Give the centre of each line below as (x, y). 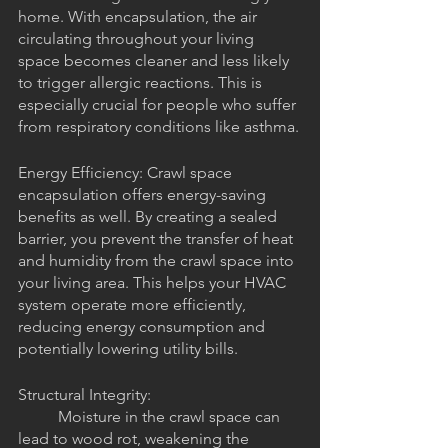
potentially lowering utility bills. (128, 349)
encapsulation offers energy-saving (144, 195)
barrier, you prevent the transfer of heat (157, 239)
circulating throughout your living (138, 39)
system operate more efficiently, (134, 305)
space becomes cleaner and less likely (155, 61)
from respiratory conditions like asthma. (158, 127)
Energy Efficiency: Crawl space (127, 173)
